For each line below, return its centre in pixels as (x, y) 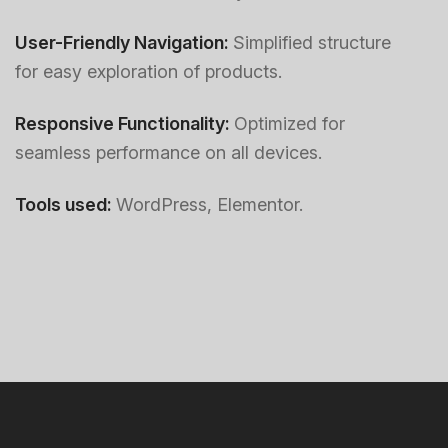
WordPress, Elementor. (209, 204)
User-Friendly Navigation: (124, 42)
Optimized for (289, 123)
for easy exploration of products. (148, 71)
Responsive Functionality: (124, 123)
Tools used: (65, 204)
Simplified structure (312, 42)
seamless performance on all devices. (168, 152)
